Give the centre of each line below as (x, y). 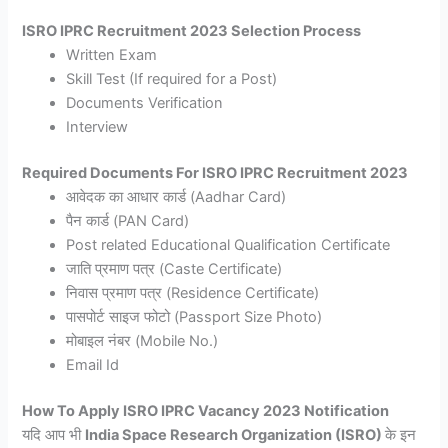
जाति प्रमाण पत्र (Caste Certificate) (174, 268)
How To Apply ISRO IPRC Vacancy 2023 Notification (206, 410)
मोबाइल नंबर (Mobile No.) (142, 340)
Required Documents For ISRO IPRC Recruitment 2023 (217, 172)
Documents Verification (145, 102)
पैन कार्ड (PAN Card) (128, 220)
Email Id (93, 364)
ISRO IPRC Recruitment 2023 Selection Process (192, 30)
